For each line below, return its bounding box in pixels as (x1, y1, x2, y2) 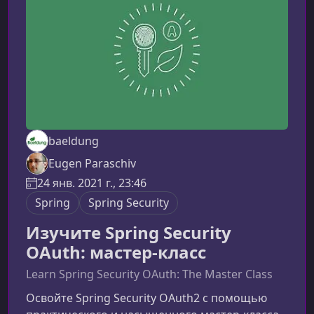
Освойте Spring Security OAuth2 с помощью (26, 290, 267, 306)
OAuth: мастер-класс (26, 240, 206, 264)
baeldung (48, 133, 99, 149)
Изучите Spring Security (26, 221, 231, 245)
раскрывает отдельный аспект (26, 16, 193, 32)
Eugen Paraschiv (48, 156, 136, 172)
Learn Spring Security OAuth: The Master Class (26, 266, 273, 282)
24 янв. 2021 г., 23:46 (37, 175, 146, 191)
